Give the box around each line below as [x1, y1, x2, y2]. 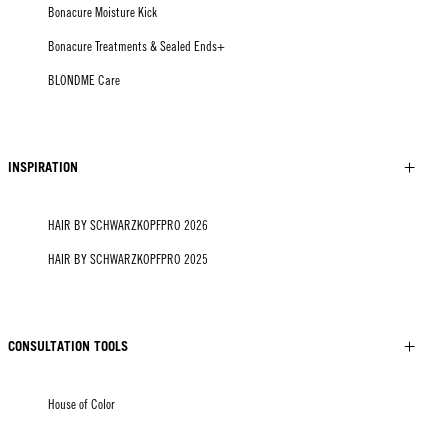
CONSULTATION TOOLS [8, 338, 128, 355]
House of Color [48, 397, 115, 413]
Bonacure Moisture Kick [48, 5, 157, 21]
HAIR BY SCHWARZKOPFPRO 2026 [48, 218, 208, 234]
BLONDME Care [48, 73, 120, 89]
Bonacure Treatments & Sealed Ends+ [48, 39, 225, 55]
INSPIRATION [8, 159, 78, 176]
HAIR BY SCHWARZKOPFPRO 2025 [48, 252, 208, 268]
